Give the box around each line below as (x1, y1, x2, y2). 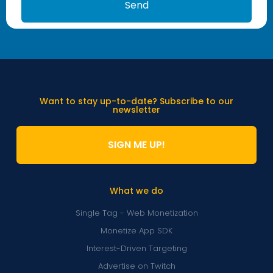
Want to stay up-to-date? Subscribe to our (40, 94, 233, 107)
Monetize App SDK (101, 224, 172, 236)
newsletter (113, 103, 160, 116)
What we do (110, 184, 163, 197)
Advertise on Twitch (97, 260, 175, 272)
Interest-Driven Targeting (86, 242, 187, 254)
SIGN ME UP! (108, 137, 165, 152)
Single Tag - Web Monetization (75, 207, 198, 219)
